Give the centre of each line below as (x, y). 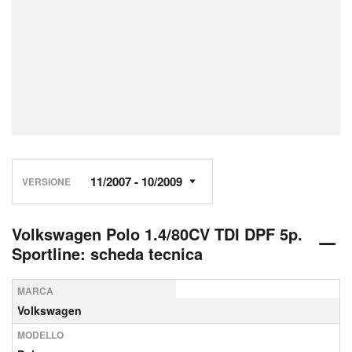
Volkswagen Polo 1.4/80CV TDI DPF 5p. (157, 234)
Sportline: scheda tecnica (107, 253)
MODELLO (40, 335)
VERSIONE (46, 181)
